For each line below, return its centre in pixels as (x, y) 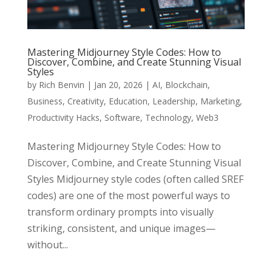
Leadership (174, 101)
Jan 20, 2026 (118, 85)
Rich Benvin (61, 85)
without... (47, 245)
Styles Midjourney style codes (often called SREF (135, 179)
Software (122, 118)
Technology (168, 118)
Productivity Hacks (63, 118)
